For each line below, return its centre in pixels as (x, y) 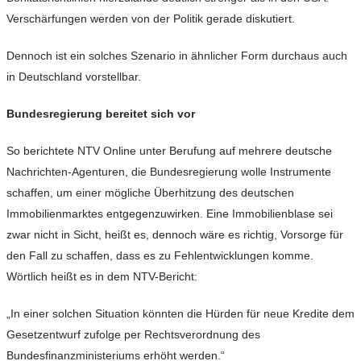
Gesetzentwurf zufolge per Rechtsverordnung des (133, 335)
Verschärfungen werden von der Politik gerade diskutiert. (151, 19)
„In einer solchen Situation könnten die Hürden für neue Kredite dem (180, 314)
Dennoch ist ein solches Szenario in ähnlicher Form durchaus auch (177, 56)
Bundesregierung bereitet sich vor (101, 114)
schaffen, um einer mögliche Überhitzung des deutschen (150, 193)
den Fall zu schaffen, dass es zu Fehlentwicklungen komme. (160, 256)
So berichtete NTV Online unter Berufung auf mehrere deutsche (169, 151)
